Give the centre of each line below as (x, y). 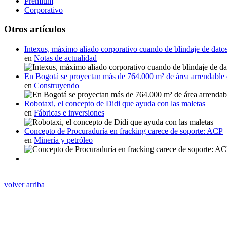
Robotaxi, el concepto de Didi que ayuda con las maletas (115, 104)
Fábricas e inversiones (69, 113)
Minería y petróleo (63, 140)
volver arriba (24, 185)
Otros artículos (35, 29)
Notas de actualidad (65, 58)
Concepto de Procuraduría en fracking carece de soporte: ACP (124, 131)
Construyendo (56, 86)
